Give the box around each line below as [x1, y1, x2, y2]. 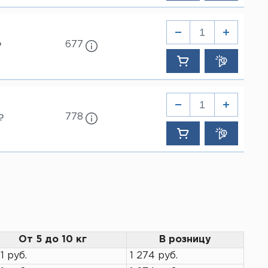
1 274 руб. [130, 251, 178, 260]
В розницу [159, 235, 211, 244]
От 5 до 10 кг [18, 235, 87, 244]
